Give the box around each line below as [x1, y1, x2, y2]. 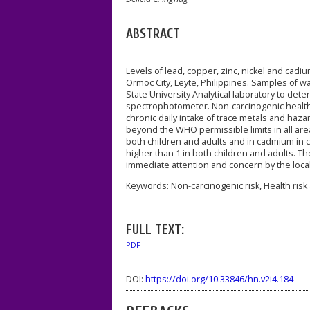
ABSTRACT [126, 26, 180, 42]
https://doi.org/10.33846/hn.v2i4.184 [145, 273, 293, 286]
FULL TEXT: [126, 221, 184, 237]
